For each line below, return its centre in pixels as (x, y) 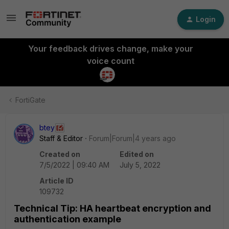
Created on (60, 154)
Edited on (137, 154)
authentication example (67, 219)
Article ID (56, 181)
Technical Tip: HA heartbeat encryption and (112, 208)
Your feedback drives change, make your (110, 49)
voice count (110, 61)
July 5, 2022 (140, 165)
